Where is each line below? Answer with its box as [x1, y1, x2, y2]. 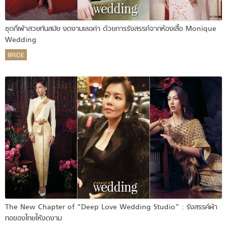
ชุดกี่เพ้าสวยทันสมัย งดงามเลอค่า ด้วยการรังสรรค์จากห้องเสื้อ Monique [5, 23, 216, 35]
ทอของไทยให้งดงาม [5, 212, 62, 224]
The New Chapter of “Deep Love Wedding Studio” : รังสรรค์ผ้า [5, 201, 217, 213]
